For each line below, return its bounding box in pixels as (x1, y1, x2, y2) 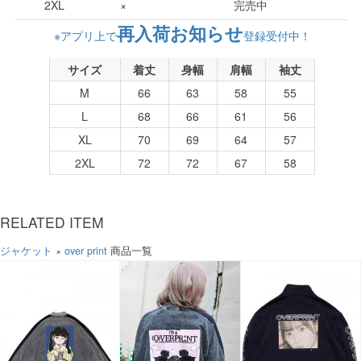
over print (64, 243, 107, 259)
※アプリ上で (53, 27, 117, 44)
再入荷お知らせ (116, 20, 243, 47)
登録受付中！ (243, 27, 311, 44)
